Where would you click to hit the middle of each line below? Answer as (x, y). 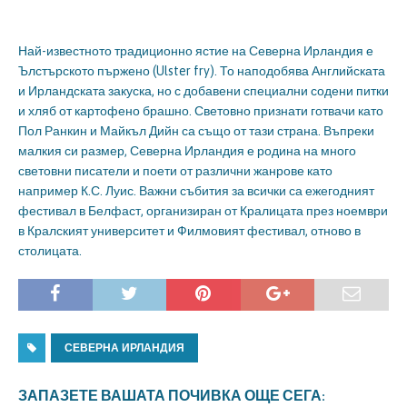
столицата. (50, 251)
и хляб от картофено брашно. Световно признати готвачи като (201, 111)
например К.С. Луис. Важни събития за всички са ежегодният (196, 191)
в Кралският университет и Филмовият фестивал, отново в (189, 231)
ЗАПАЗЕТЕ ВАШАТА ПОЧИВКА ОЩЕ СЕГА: (172, 396)
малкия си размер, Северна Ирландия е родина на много (187, 151)
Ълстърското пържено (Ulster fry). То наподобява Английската (202, 71)
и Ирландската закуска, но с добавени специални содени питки (203, 91)
